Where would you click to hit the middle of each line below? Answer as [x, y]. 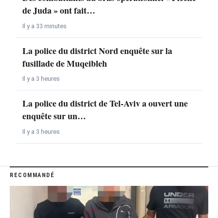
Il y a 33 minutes [44, 26]
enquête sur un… [54, 116]
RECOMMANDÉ [32, 175]
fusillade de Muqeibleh [64, 63]
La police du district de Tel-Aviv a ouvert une [105, 103]
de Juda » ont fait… [59, 10]
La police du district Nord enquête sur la [97, 50]
